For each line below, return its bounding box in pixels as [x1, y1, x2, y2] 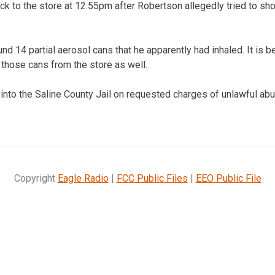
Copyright [14, 172, 58, 184]
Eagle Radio [57, 172, 109, 184]
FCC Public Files [116, 172, 188, 184]
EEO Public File [195, 172, 261, 184]
